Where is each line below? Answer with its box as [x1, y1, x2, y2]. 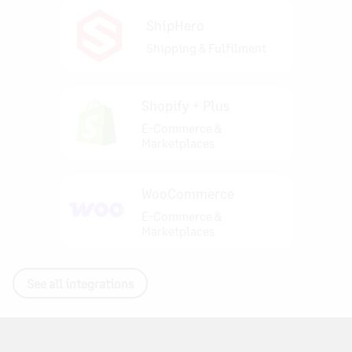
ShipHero [145, 16, 204, 34]
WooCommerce [141, 185, 235, 203]
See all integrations [27, 275, 134, 291]
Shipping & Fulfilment [145, 39, 266, 55]
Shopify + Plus [141, 97, 230, 115]
